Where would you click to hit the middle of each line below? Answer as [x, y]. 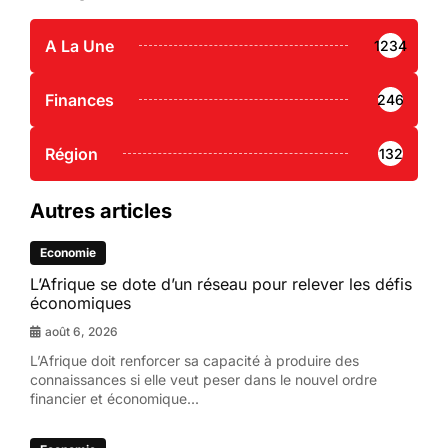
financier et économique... [114, 398]
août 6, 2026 [81, 331]
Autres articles [101, 210]
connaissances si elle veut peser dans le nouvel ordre [203, 379]
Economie [68, 252]
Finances [79, 99]
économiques [80, 302]
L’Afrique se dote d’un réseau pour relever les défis [221, 283]
